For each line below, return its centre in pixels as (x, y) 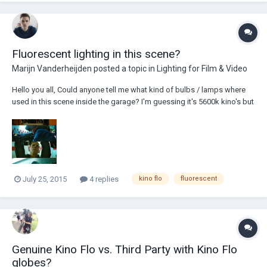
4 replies (103, 179)
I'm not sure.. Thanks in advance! (67, 114)
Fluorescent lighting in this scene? (96, 54)
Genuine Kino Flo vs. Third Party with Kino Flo (125, 249)
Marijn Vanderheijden (52, 69)
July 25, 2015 (45, 179)
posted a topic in (124, 69)
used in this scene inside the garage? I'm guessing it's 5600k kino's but (133, 102)
